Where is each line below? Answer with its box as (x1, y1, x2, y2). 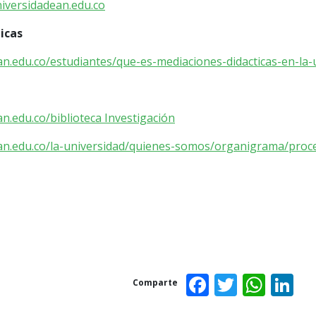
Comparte (133, 276, 178, 289)
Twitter (237, 267, 312, 298)
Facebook (209, 267, 308, 298)
